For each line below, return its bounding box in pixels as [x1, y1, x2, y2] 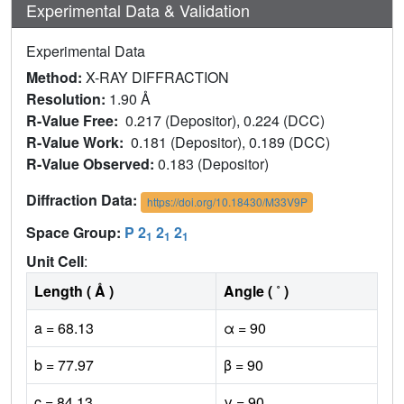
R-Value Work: [26, 132, 131, 153]
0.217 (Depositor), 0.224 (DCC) [125, 110, 328, 132]
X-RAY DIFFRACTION [86, 67, 229, 88]
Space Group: [26, 221, 124, 243]
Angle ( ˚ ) [224, 280, 289, 301]
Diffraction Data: [26, 189, 141, 211]
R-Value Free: [26, 110, 125, 132]
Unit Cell [26, 250, 84, 271]
